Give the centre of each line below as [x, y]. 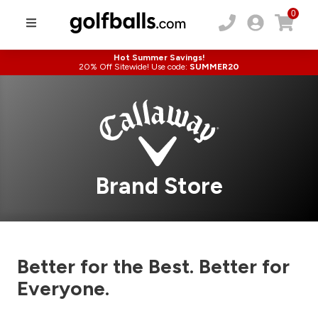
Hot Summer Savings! [159, 57]
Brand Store [159, 186]
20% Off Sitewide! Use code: [133, 67]
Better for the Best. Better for [153, 267]
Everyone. [63, 289]
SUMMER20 [214, 67]
